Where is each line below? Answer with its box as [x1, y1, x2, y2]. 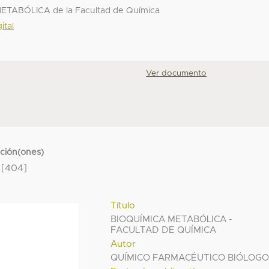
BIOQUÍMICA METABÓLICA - [110, 214, 233, 224]
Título [110, 201, 136, 210]
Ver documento [146, 69, 207, 78]
